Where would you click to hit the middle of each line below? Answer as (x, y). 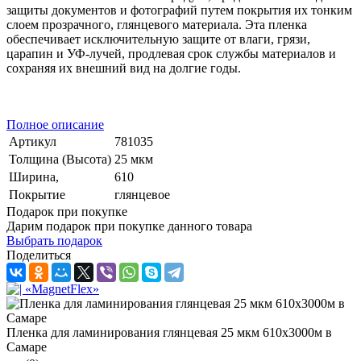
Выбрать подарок (54, 240)
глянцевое (142, 194)
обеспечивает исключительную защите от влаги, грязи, (158, 39)
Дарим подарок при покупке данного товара (129, 226)
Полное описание (55, 124)
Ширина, (34, 176)
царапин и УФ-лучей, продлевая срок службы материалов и (171, 53)
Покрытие (37, 194)
